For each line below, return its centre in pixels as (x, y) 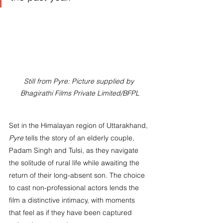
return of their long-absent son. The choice (78, 175)
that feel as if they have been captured (71, 213)
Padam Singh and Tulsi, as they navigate (75, 151)
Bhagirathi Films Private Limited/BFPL (80, 93)
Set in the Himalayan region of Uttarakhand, (79, 126)
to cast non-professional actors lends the (75, 188)
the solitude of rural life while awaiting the (75, 163)
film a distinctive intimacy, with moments (73, 200)
